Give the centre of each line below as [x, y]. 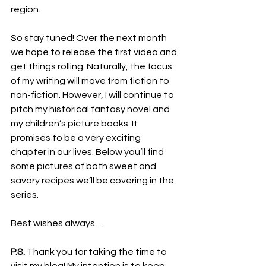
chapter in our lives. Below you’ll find [88, 152]
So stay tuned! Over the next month [90, 38]
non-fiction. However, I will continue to [93, 95]
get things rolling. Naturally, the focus [92, 66]
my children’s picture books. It [75, 123]
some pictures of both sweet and [84, 166]
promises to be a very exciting [77, 138]
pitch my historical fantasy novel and [91, 109]
